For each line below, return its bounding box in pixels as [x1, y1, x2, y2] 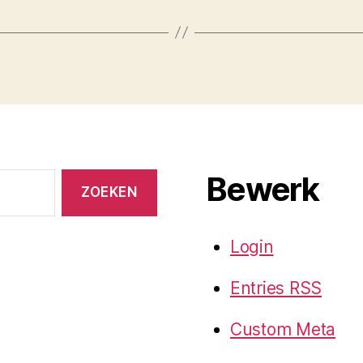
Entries [230, 277, 289, 298]
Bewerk [206, 169, 319, 209]
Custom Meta [230, 318, 336, 340]
